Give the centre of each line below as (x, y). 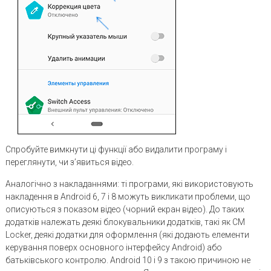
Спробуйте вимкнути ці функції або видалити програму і (116, 149)
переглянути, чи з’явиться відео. (69, 162)
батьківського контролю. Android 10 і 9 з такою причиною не (128, 260)
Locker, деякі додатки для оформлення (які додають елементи (127, 234)
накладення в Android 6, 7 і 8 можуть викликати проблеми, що (128, 196)
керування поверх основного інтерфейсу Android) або (113, 247)
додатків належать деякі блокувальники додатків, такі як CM (125, 222)
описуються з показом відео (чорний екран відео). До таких (125, 209)
